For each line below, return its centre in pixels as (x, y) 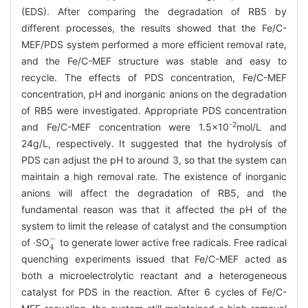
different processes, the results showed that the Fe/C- (154, 27)
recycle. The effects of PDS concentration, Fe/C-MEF (154, 77)
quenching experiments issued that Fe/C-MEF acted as (154, 258)
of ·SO (36, 242)
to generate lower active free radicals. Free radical (172, 242)
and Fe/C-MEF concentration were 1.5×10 (125, 126)
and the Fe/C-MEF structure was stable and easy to (154, 60)
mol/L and (262, 126)
